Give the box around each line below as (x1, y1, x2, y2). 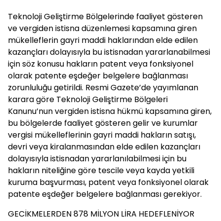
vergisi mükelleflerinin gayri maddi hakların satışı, (8, 129, 196, 141)
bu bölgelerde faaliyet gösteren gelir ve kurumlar (8, 117, 198, 129)
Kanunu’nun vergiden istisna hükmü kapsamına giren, (8, 106, 212, 117)
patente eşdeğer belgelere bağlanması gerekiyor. (8, 188, 202, 200)
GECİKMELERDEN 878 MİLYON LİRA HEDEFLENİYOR (8, 208, 194, 220)
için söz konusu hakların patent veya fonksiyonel (8, 58, 193, 70)
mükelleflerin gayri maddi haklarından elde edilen (8, 35, 198, 46)
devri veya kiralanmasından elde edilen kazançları (8, 141, 200, 152)
